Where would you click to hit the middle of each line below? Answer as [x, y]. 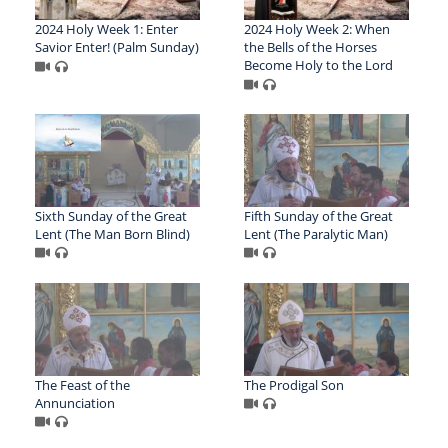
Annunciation [75, 402]
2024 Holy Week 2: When [316, 28]
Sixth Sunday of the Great [111, 215]
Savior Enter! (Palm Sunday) [117, 46]
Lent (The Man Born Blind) [112, 233]
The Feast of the [82, 384]
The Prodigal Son [293, 384]
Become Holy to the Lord [318, 64]
